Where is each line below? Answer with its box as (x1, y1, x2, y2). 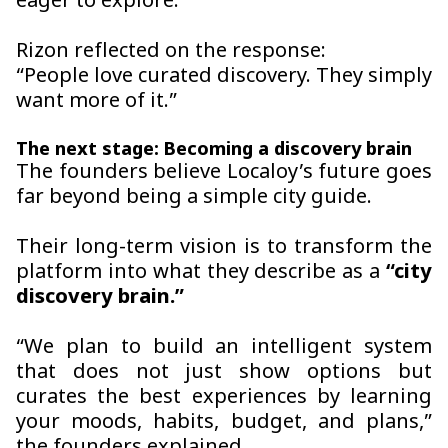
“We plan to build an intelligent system (16, 335, 432, 362)
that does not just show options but (16, 360, 432, 387)
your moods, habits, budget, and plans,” (16, 410, 432, 437)
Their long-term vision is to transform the (16, 235, 432, 262)
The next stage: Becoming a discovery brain (16, 138, 412, 163)
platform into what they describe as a (16, 260, 386, 287)
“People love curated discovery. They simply (16, 64, 432, 91)
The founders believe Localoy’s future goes (16, 160, 432, 187)
